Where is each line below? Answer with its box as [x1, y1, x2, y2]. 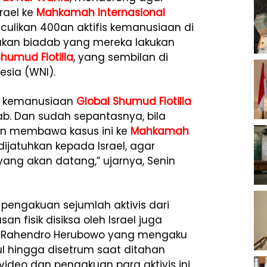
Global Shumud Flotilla [76, 94, 191, 108]
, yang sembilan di [73, 50, 168, 64]
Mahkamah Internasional [36, 5, 165, 20]
